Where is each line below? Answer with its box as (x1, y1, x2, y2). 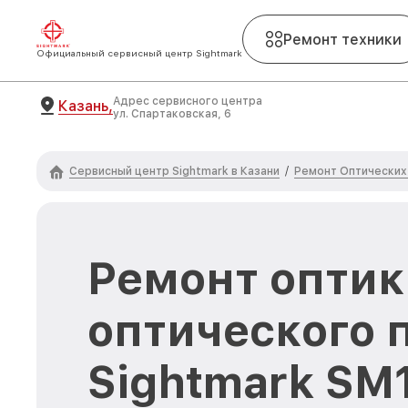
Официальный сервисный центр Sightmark (36, 47, 242, 58)
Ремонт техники (283, 30, 402, 48)
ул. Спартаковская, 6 (113, 107, 231, 120)
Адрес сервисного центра (113, 95, 262, 107)
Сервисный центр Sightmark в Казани (69, 164, 280, 178)
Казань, (58, 97, 113, 115)
